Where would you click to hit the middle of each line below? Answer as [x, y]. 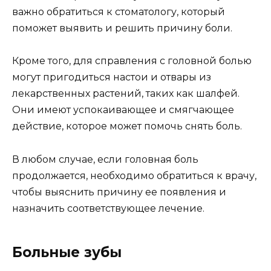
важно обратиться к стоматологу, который [119, 12]
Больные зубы [67, 252]
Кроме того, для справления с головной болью [132, 61]
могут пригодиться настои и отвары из [112, 77]
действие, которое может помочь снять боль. [127, 126]
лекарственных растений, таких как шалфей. [126, 94]
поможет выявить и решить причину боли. [122, 28]
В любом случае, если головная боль [105, 159]
